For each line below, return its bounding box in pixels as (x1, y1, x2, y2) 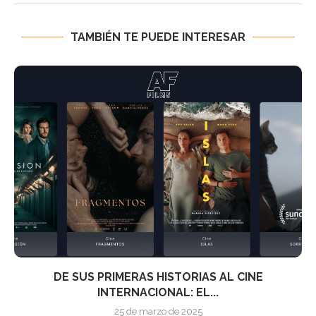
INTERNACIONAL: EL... (97, 286, 219, 299)
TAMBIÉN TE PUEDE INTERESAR (71, 30, 245, 44)
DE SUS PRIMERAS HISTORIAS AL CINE (53, 270, 263, 284)
